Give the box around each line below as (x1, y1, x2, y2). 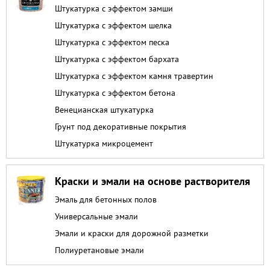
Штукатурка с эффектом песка (55, 36, 169, 48)
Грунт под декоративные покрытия (55, 121, 186, 132)
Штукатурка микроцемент (55, 137, 153, 149)
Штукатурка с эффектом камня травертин (55, 70, 213, 81)
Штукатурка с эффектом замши (55, 2, 173, 14)
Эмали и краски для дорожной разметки (55, 227, 209, 239)
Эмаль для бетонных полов (55, 193, 157, 205)
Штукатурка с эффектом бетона (55, 87, 175, 98)
